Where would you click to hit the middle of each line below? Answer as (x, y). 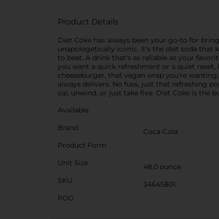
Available (73, 110)
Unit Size (73, 163)
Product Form (82, 145)
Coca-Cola (161, 131)
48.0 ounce (162, 167)
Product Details (88, 22)
